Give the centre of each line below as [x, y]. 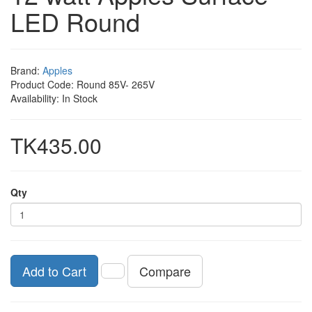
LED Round [75, 21]
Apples [57, 70]
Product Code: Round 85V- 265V [83, 84]
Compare [165, 271]
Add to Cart [54, 271]
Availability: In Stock [54, 98]
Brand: [26, 70]
